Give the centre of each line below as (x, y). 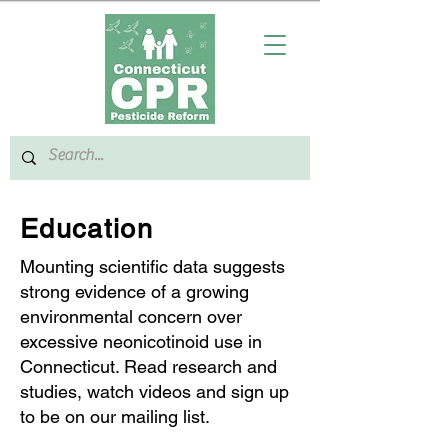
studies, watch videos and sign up (154, 391)
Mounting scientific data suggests (152, 266)
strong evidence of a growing (134, 291)
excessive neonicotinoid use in (141, 341)
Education (87, 228)
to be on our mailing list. (117, 416)
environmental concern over (131, 316)
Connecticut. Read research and (148, 366)
